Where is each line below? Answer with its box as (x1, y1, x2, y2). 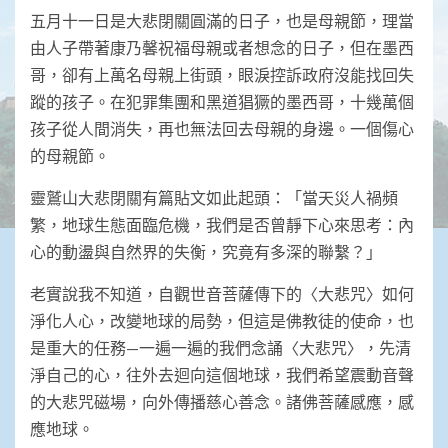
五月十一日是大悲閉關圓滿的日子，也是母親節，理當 (30, 11, 414, 31)
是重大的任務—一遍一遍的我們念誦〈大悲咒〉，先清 (30, 338, 411, 358)
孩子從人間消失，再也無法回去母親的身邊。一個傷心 (30, 119, 414, 139)
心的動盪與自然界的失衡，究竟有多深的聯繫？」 (30, 242, 382, 262)
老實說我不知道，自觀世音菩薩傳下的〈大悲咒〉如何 (30, 284, 414, 304)
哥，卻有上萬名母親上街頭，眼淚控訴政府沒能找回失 (30, 65, 414, 85)
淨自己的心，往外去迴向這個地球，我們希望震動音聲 (30, 365, 414, 385)
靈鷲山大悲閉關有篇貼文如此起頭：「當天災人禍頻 (30, 188, 398, 208)
